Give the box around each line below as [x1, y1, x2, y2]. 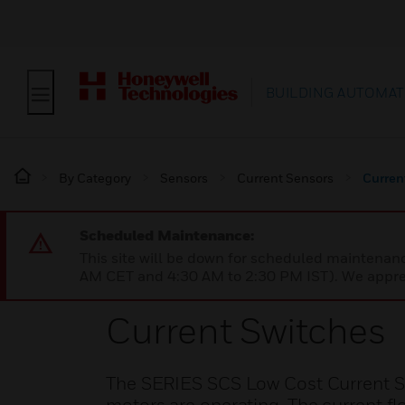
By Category [59, 170, 131, 185]
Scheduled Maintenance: [80, 226, 254, 244]
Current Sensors [237, 170, 334, 185]
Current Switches [106, 308, 386, 352]
